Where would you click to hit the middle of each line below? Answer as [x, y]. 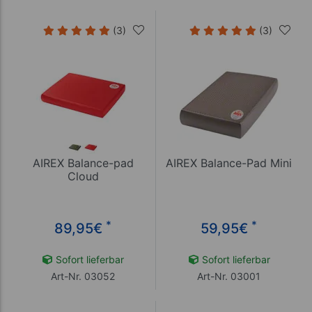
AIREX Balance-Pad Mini [229, 163]
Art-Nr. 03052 [83, 276]
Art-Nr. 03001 [229, 276]
